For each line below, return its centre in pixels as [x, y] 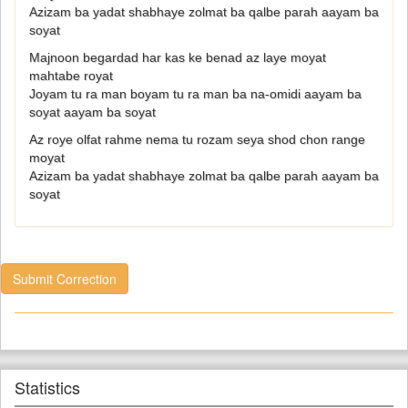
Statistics [47, 388]
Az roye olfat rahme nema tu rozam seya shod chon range [197, 140]
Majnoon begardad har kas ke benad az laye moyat [178, 58]
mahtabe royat [71, 76]
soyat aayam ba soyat [92, 112]
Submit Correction [65, 279]
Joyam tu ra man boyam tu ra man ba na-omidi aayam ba [195, 94]
